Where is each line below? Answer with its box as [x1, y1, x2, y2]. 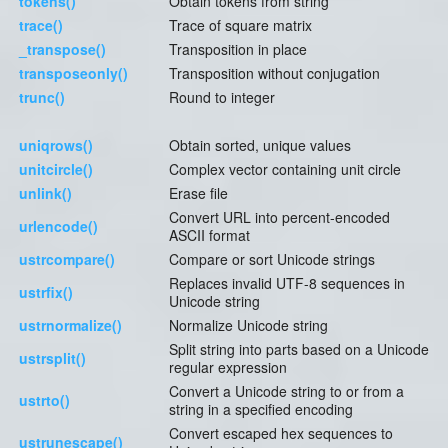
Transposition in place [169, 39, 307, 60]
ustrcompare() [19, 249, 115, 270]
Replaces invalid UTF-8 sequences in [169, 273, 405, 294]
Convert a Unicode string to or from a [169, 381, 404, 402]
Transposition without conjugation [169, 63, 380, 84]
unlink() [19, 183, 72, 204]
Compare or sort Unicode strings [169, 249, 375, 270]
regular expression [169, 357, 287, 378]
